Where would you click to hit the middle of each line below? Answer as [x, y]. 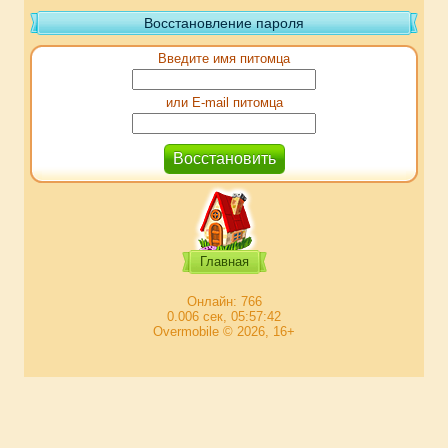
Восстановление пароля [224, 23]
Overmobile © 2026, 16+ [224, 331]
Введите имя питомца [224, 58]
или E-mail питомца [224, 102]
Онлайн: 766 [224, 301]
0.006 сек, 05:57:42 [224, 316]
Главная [224, 261]
